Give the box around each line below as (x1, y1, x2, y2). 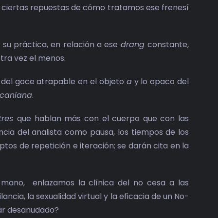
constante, (147, 39, 189, 51)
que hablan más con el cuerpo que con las (17, 113, 189, 125)
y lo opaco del (131, 76, 189, 88)
